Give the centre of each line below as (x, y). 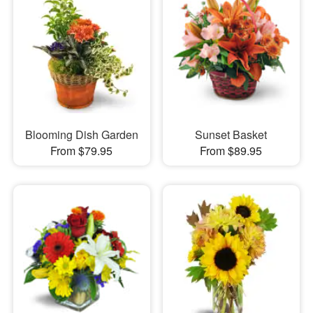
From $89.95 (231, 150)
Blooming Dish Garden (81, 134)
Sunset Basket (231, 134)
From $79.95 (82, 150)
